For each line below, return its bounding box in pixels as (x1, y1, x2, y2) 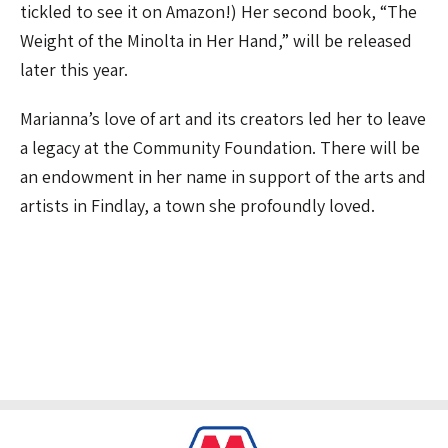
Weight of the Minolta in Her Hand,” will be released (20, 29, 412, 53)
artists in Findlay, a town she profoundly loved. (20, 194, 375, 218)
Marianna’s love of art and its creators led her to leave (20, 107, 426, 131)
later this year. (20, 58, 128, 82)
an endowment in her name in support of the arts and (20, 165, 426, 189)
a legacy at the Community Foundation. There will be (20, 136, 420, 160)
